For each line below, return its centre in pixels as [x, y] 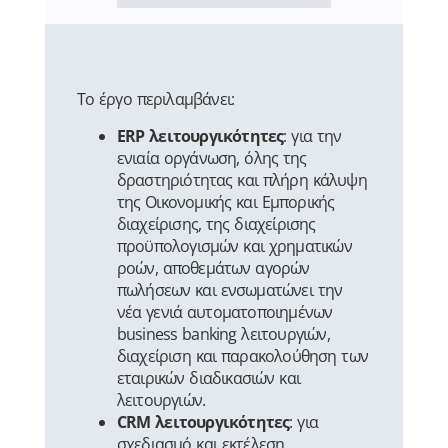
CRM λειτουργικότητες [203, 421]
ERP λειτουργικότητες [200, 135]
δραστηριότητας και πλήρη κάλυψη [241, 179]
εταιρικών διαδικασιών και [208, 377]
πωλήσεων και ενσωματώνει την [229, 289]
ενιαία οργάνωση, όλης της [211, 157]
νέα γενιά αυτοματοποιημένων [224, 311]
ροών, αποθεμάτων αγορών [213, 267]
